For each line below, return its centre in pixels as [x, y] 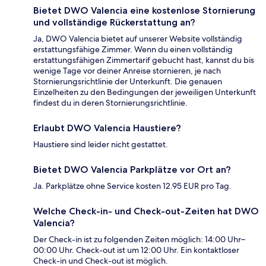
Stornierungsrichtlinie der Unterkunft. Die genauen [128, 82]
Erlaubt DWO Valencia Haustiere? [107, 128]
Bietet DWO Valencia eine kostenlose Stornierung [144, 11]
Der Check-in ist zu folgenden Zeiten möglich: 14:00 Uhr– [139, 240]
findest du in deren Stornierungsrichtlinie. [110, 103]
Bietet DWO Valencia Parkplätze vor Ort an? [132, 170]
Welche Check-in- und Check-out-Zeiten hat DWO [146, 211]
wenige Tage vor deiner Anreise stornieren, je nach [127, 71]
